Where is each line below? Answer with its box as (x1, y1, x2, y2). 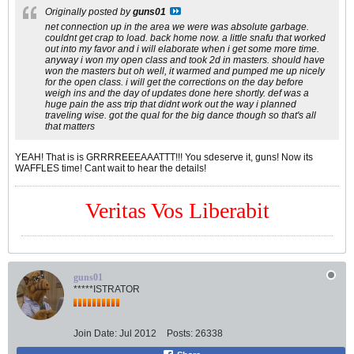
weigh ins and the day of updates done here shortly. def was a (45, 88, 309, 100)
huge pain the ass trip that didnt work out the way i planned (45, 99, 296, 111)
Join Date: (73, 328, 117, 340)
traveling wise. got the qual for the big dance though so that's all (45, 110, 316, 122)
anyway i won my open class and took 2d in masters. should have (45, 55, 325, 66)
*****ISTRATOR (73, 284, 140, 296)
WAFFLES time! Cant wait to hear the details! (15, 163, 206, 175)
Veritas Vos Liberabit (85, 198, 269, 224)
